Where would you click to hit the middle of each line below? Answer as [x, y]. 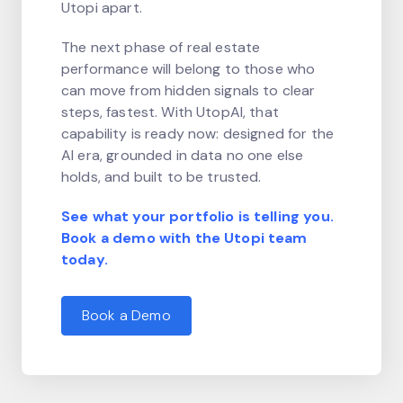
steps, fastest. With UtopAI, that [170, 112]
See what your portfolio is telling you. [197, 216]
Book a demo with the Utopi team [184, 237]
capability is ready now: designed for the [198, 133]
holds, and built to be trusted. [161, 176]
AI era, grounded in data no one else [183, 155]
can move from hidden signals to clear [188, 90]
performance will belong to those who [188, 68]
